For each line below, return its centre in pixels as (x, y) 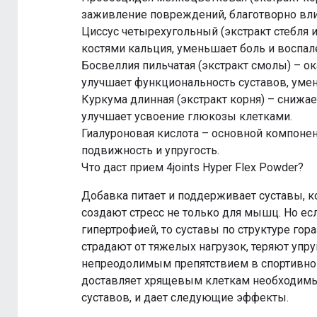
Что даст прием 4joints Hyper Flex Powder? (192, 168)
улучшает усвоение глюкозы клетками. (187, 117)
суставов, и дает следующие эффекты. (185, 298)
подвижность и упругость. (150, 151)
